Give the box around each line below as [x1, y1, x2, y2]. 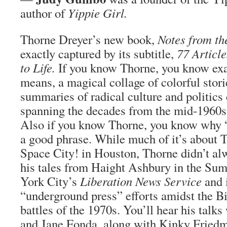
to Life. [20, 59, 55, 76]
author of [20, 5, 68, 21]
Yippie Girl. [68, 5, 127, 21]
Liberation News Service [80, 173, 202, 190]
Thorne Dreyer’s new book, [20, 31, 158, 48]
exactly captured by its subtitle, [20, 45, 177, 62]
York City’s [20, 173, 80, 190]
